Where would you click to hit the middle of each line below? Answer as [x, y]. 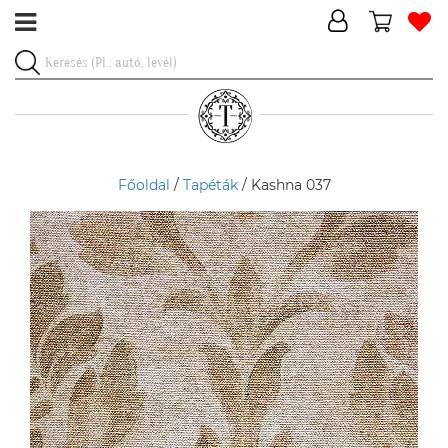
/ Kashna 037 [284, 185]
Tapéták [210, 185]
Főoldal [143, 185]
